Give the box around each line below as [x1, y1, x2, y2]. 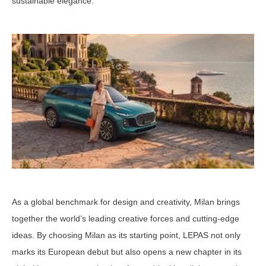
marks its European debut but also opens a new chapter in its [12, 247, 242, 257]
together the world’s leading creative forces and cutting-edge [12, 214, 239, 224]
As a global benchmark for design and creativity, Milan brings [12, 197, 240, 207]
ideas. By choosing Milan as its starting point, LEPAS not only [12, 230, 240, 240]
